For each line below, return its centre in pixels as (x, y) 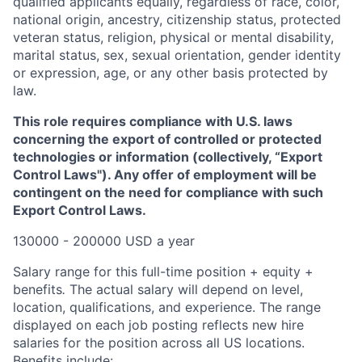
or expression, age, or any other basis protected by (170, 72)
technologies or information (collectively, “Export (168, 156)
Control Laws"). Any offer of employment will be (165, 174)
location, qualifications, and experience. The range (167, 307)
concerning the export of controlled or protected (167, 139)
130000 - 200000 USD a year (104, 240)
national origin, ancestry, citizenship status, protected (177, 19)
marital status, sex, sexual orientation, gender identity (177, 55)
